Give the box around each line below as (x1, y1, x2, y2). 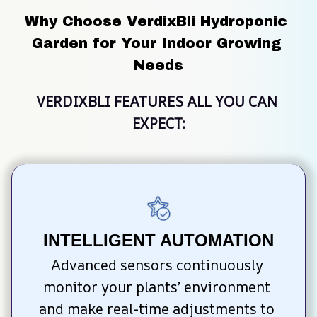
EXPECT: (132, 113, 185, 133)
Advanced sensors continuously (50, 255, 263, 275)
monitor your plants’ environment (43, 277, 270, 297)
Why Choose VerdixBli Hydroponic (25, 13, 287, 29)
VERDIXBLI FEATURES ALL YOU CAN (36, 91, 277, 111)
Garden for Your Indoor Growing (31, 35, 281, 51)
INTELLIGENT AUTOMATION (43, 231, 274, 250)
